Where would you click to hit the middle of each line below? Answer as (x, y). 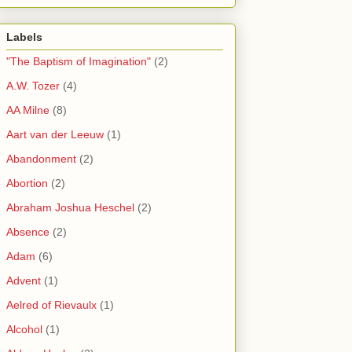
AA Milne (28, 110)
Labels (24, 37)
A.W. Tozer (33, 86)
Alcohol (24, 330)
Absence (28, 232)
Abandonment (41, 159)
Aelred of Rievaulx (51, 305)
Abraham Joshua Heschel (70, 208)
